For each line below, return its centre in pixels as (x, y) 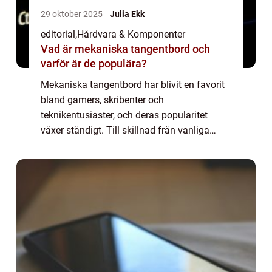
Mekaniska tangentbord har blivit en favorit (133, 85)
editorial (58, 34)
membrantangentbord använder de (115, 145)
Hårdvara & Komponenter (131, 34)
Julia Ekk (127, 14)
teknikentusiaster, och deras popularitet (124, 115)
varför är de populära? (94, 63)
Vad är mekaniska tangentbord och (125, 49)
